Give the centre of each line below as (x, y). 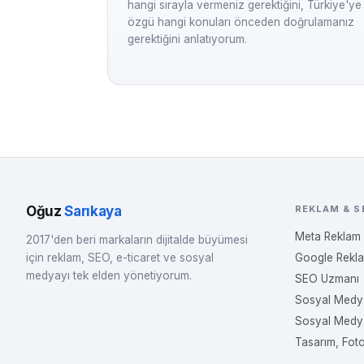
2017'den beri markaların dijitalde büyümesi (137, 240)
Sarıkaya (93, 211)
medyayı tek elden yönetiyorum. (109, 275)
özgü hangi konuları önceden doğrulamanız (241, 22)
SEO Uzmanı (327, 279)
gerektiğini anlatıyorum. (187, 39)
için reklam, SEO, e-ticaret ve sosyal (120, 258)
